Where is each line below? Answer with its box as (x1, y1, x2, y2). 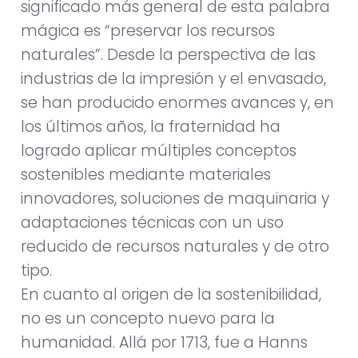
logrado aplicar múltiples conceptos (21, 140, 296, 162)
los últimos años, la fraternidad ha (21, 116, 280, 138)
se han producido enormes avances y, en (21, 92, 334, 114)
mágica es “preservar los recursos (21, 20, 275, 42)
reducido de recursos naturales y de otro (21, 236, 329, 258)
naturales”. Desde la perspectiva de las (21, 44, 316, 66)
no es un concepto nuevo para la (21, 308, 275, 330)
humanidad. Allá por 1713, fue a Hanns (21, 332, 308, 354)
